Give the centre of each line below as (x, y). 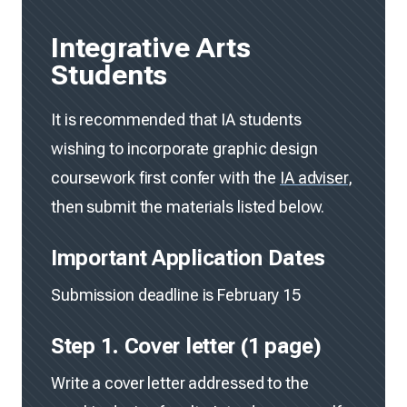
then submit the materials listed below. (188, 206)
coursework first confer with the (166, 177)
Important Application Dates (189, 258)
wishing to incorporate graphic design (184, 148)
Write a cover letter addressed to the (180, 382)
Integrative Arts (151, 47)
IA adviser (314, 177)
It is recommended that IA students (176, 119)
